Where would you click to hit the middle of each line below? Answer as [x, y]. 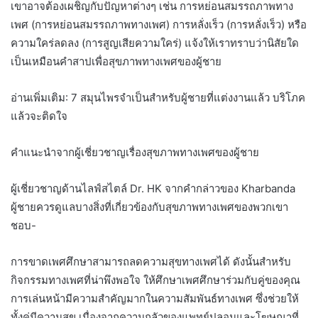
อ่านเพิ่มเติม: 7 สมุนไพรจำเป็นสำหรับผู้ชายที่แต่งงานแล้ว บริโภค [158, 97]
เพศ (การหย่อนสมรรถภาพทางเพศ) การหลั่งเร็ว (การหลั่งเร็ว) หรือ [159, 24]
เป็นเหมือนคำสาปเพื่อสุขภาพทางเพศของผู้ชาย [116, 61]
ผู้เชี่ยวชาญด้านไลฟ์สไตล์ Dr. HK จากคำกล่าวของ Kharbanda [153, 188]
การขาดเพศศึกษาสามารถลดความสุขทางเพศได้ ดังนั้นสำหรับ [151, 261]
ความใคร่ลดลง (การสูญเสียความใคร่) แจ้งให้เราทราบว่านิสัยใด [155, 43]
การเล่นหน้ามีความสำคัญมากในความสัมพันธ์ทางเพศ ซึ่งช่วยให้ [155, 298]
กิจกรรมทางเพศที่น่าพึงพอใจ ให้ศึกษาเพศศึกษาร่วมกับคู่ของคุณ [155, 280]
